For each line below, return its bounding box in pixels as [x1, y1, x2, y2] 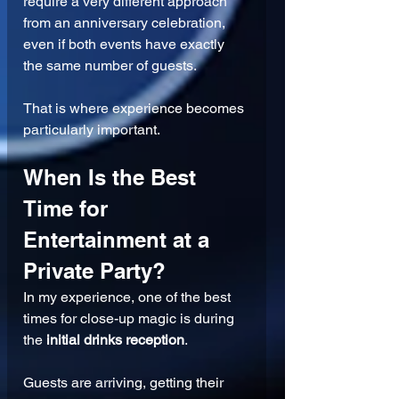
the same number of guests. [23, 57, 197, 75]
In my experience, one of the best [23, 289, 234, 306]
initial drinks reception [46, 331, 184, 349]
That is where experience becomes [23, 100, 248, 118]
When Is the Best [23, 165, 202, 191]
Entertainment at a [23, 227, 216, 253]
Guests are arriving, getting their [23, 374, 227, 392]
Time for [23, 196, 114, 222]
